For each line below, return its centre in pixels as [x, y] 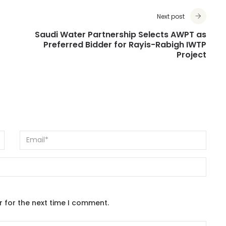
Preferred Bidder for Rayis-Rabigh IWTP [125, 45]
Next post [171, 17]
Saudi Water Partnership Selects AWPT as [121, 35]
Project [191, 55]
